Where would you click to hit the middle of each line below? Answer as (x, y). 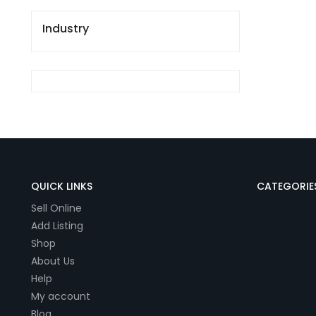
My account (61, 296)
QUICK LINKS (62, 186)
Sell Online (58, 208)
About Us (54, 261)
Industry (66, 29)
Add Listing (59, 226)
